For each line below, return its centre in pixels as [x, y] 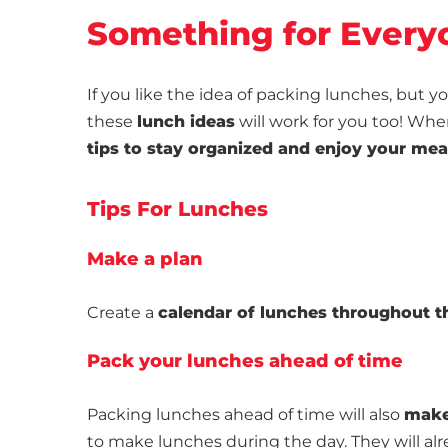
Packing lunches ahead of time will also [245, 415]
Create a [122, 313]
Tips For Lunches [177, 209]
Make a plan [145, 259]
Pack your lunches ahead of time [245, 361]
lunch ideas [186, 122]
